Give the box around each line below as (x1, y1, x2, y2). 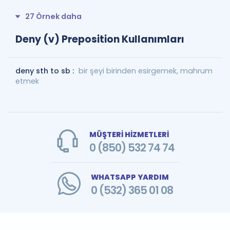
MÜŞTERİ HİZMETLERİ (89, 129, 169, 140)
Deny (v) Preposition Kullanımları (15, 32, 184, 46)
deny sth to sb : (15, 65, 76, 76)
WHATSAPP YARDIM (90, 171, 169, 182)
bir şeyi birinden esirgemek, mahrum (79, 65, 213, 76)
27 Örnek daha (25, 11, 82, 22)
